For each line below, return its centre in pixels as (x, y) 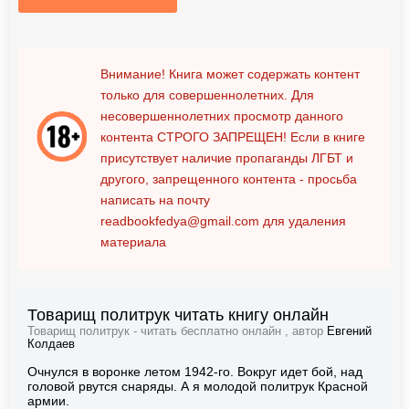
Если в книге (326, 136)
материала (133, 241)
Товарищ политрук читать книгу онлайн (178, 315)
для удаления (303, 220)
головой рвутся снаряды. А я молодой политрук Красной (198, 386)
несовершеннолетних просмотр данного (222, 115)
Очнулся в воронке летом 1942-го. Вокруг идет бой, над (195, 371)
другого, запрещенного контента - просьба (229, 178)
